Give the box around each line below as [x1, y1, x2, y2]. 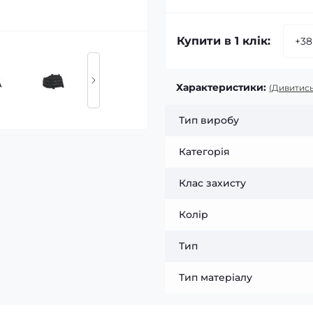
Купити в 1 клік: [177, 34, 270, 48]
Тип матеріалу [179, 270, 252, 284]
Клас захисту [179, 176, 246, 189]
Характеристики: [176, 80, 266, 94]
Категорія [179, 145, 230, 158]
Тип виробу [179, 113, 239, 126]
